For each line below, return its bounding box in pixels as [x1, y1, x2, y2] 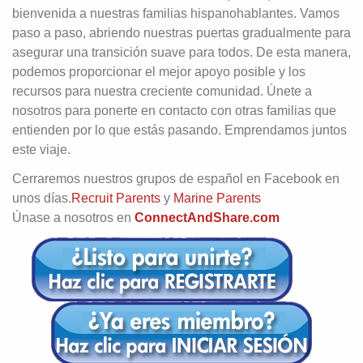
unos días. [12, 191, 71, 205]
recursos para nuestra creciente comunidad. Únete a [12, 84, 312, 98]
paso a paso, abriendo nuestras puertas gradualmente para [12, 26, 351, 40]
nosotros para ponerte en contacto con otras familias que [12, 104, 336, 117]
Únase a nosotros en [12, 211, 135, 224]
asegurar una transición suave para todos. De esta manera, [12, 45, 351, 59]
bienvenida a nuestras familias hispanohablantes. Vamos [12, 6, 340, 20]
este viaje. [12, 143, 70, 156]
